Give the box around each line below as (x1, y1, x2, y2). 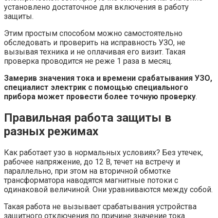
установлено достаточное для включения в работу (4, 2, 189, 12)
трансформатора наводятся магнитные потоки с (4, 176, 178, 185)
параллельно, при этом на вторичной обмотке (4, 166, 171, 176)
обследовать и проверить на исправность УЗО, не (4, 38, 185, 48)
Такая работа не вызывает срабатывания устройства (4, 202, 197, 212)
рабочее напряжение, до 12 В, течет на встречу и (4, 157, 180, 167)
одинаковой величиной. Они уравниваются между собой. (4, 185, 213, 195)
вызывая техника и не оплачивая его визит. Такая (4, 47, 185, 57)
